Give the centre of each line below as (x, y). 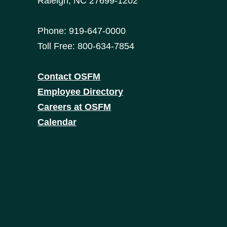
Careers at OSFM (74, 107)
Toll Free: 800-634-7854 (86, 46)
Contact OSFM (69, 77)
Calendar (57, 122)
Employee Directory (80, 92)
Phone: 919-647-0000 (82, 31)
